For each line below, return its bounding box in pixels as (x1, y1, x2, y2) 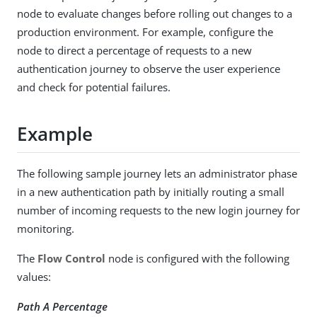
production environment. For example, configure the (17, 25, 273, 39)
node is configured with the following (105, 250, 289, 265)
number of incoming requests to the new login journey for (17, 202, 300, 217)
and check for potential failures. (17, 80, 171, 94)
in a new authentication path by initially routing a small (17, 184, 284, 199)
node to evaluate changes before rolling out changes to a (17, 6, 292, 21)
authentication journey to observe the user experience (17, 62, 280, 76)
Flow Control (38, 250, 105, 265)
